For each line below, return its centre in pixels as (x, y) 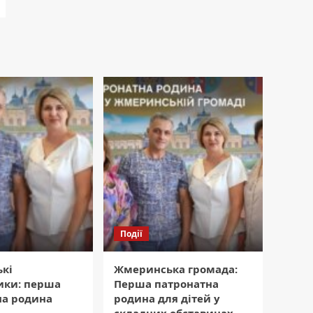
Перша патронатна (166, 284)
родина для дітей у (167, 299)
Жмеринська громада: (176, 269)
